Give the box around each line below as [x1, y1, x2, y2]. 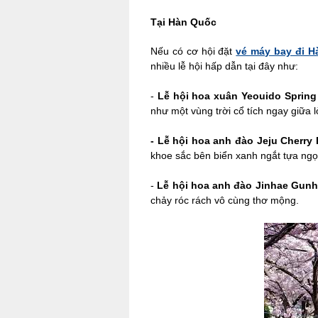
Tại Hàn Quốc [150, 16, 216, 28]
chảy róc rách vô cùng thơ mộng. [150, 194, 302, 206]
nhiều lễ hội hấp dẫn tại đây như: [150, 60, 298, 72]
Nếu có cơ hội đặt [150, 45, 236, 57]
